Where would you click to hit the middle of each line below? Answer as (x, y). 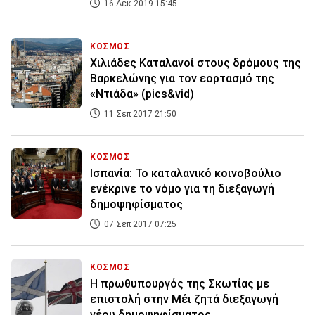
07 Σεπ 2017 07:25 (139, 225)
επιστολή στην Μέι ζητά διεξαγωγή (184, 300)
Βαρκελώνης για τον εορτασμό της (182, 79)
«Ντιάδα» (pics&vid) (142, 94)
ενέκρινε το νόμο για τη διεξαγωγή (182, 189)
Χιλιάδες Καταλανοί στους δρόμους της (195, 63)
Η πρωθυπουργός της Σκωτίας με (180, 284)
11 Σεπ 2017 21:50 (139, 114)
